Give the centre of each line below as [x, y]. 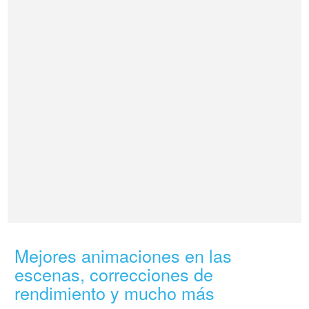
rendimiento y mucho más [115, 292]
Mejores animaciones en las [123, 255]
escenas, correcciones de [114, 273]
